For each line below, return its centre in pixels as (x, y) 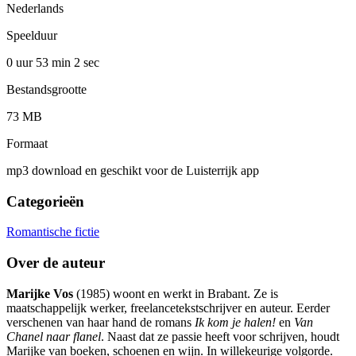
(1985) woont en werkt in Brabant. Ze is (176, 293)
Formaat (27, 143)
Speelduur (32, 35)
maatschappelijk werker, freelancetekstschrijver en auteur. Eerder (168, 308)
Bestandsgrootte (46, 89)
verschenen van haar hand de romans (101, 322)
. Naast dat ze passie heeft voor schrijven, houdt (220, 336)
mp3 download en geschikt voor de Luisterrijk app (133, 170)
